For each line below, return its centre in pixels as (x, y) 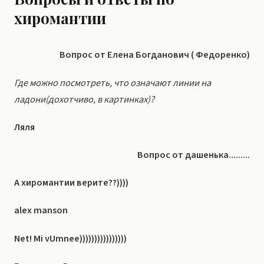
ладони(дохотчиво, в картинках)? (84, 99)
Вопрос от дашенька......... (194, 155)
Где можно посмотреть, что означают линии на (113, 83)
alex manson (41, 211)
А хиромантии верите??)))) (71, 183)
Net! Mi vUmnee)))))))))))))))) (70, 238)
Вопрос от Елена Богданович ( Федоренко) (155, 55)
